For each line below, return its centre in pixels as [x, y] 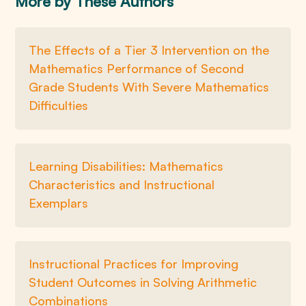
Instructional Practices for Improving [134, 264]
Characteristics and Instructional [122, 184]
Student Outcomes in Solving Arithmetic [143, 282]
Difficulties [59, 105]
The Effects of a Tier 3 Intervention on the [149, 50]
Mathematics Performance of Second [137, 68]
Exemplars [59, 203]
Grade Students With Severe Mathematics [149, 87]
